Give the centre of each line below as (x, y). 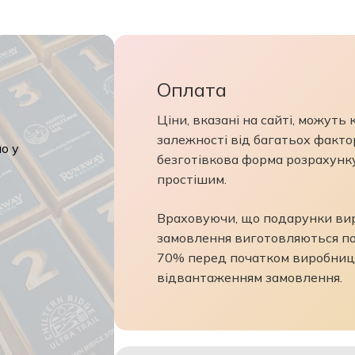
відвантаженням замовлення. (250, 278)
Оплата (192, 90)
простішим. (192, 179)
